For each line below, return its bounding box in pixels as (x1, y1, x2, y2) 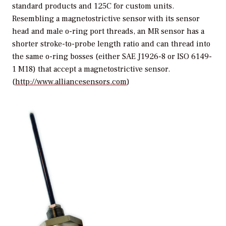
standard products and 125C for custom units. (12, 1, 174, 12)
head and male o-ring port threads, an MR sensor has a (12, 26, 204, 37)
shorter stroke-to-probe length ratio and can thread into (12, 39, 210, 49)
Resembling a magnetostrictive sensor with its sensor (12, 14, 200, 24)
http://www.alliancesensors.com (15, 77, 127, 87)
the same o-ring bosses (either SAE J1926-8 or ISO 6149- (12, 51, 212, 62)
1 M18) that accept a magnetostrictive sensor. (12, 64, 170, 75)
